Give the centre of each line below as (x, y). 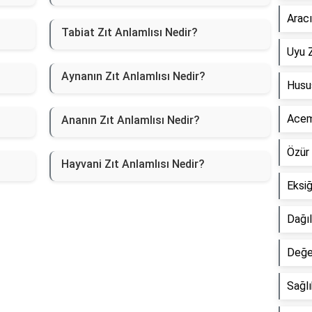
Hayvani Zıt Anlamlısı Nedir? (133, 164)
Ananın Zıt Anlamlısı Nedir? (130, 120)
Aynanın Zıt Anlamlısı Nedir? (133, 77)
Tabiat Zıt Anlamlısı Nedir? (129, 33)
